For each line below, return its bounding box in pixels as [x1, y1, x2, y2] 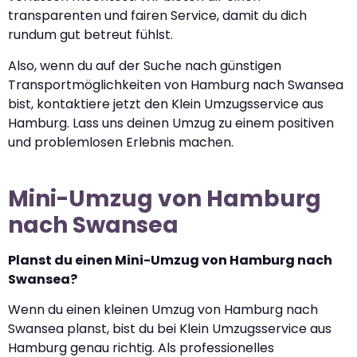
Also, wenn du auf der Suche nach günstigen [8, 56, 281, 75]
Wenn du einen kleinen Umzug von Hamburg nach [8, 300, 318, 320]
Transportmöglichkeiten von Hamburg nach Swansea [8, 75, 343, 94]
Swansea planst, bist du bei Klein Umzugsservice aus [8, 320, 331, 339]
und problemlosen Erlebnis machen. [8, 132, 233, 151]
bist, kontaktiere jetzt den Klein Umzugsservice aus [8, 94, 324, 113]
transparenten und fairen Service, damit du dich [8, 6, 307, 25]
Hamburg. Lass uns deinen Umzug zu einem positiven [8, 113, 334, 132]
